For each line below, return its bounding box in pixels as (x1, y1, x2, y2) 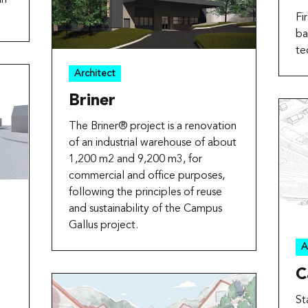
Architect (74, 68, 115, 78)
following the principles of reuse (68, 187, 222, 199)
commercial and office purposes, (68, 170, 225, 182)
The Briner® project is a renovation (68, 121, 236, 133)
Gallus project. (68, 220, 138, 232)
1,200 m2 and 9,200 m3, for (68, 154, 202, 166)
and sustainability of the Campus (68, 203, 222, 215)
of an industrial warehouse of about (68, 137, 236, 149)
